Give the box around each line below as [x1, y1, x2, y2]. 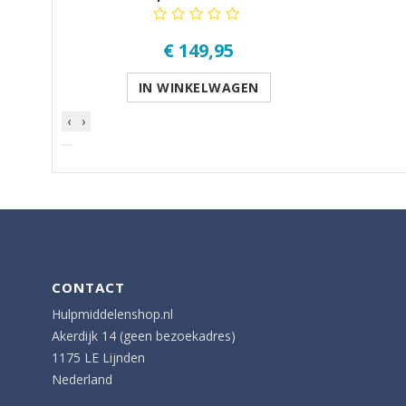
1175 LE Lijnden [52, 348, 145, 366]
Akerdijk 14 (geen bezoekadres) [52, 326, 236, 344]
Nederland [52, 370, 112, 388]
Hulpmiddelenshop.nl [52, 304, 173, 323]
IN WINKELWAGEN [138, 78, 259, 96]
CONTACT [52, 277, 125, 296]
